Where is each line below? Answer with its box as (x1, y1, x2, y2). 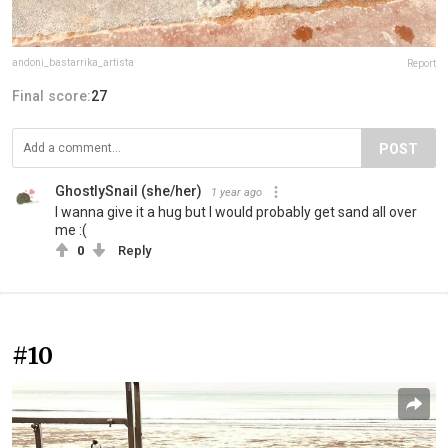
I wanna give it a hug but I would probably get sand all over (55, 203, 417, 220)
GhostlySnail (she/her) (55, 182, 202, 199)
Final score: (12, 87, 91, 104)
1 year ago (211, 185, 262, 199)
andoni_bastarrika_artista (12, 56, 134, 68)
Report (407, 57, 436, 69)
